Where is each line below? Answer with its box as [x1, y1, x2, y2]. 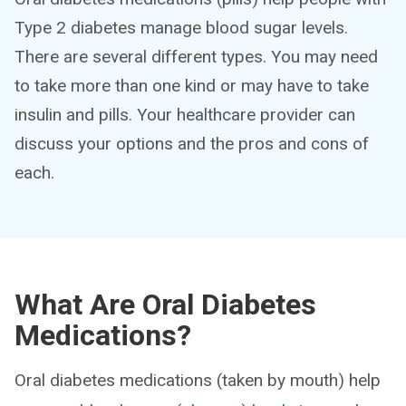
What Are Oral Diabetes [14, 287, 316, 322]
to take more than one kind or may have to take [14, 75, 369, 96]
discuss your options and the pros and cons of [14, 133, 369, 154]
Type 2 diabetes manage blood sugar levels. [14, 17, 348, 38]
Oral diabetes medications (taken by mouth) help [14, 370, 381, 391]
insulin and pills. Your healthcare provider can [14, 104, 355, 125]
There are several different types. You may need [14, 46, 378, 67]
